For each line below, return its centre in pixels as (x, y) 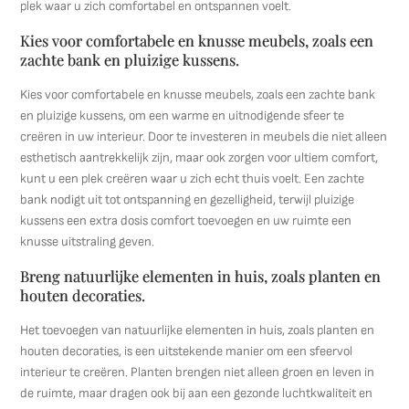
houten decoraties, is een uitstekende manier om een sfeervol (187, 351)
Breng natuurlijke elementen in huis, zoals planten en (201, 276)
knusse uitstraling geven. (88, 241)
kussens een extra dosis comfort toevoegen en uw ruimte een (186, 220)
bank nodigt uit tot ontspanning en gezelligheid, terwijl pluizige (188, 199)
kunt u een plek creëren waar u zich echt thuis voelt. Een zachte (193, 178)
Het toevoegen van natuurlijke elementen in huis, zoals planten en (198, 330)
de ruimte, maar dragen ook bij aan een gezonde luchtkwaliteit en (197, 393)
